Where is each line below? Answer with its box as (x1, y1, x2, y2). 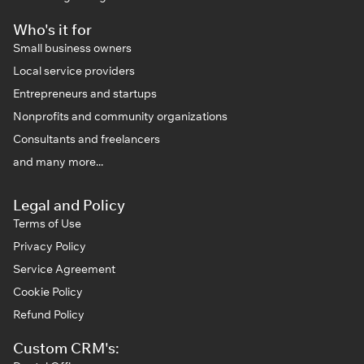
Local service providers (13, 63, 135, 78)
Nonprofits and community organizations (13, 108, 227, 123)
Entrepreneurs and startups (13, 85, 157, 101)
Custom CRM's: (13, 338, 119, 357)
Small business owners (13, 40, 132, 55)
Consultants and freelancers (13, 131, 160, 146)
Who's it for (13, 19, 92, 39)
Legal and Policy (13, 195, 125, 214)
